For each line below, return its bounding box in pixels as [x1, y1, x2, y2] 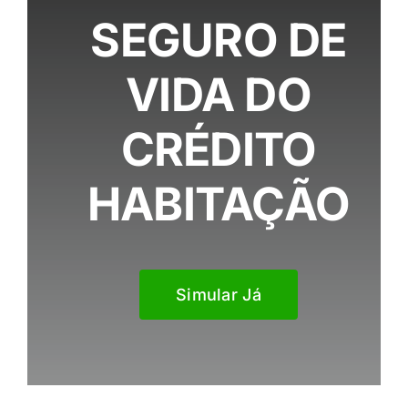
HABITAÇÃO [87, 177, 351, 231]
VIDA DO [126, 67, 311, 122]
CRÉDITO [120, 122, 317, 177]
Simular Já [176, 285, 261, 304]
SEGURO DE [90, 13, 347, 67]
